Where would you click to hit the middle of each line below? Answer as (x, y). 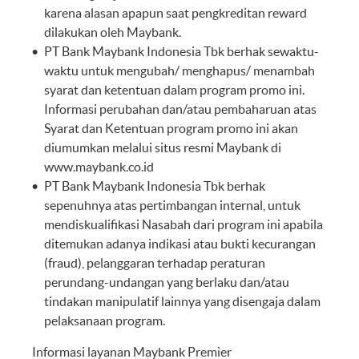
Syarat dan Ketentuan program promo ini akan (171, 128)
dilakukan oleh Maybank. (113, 32)
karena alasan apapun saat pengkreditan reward (175, 12)
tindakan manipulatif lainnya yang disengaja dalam (182, 301)
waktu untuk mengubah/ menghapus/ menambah (179, 70)
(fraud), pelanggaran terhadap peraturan (155, 262)
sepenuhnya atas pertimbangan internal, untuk (172, 205)
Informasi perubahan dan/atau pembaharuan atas (180, 109)
